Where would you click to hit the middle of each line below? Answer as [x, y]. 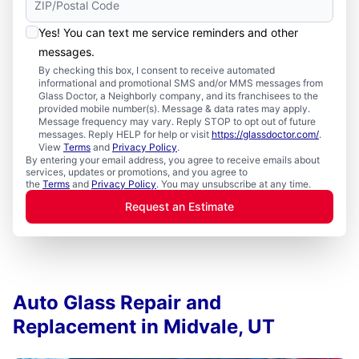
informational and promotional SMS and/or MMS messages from [181, 83]
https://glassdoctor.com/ [265, 134]
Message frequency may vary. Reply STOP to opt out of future [177, 121]
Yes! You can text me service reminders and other [168, 32]
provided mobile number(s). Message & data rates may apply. [174, 109]
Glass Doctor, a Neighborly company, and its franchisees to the [178, 96]
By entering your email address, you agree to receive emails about [173, 160]
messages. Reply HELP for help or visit [125, 134]
